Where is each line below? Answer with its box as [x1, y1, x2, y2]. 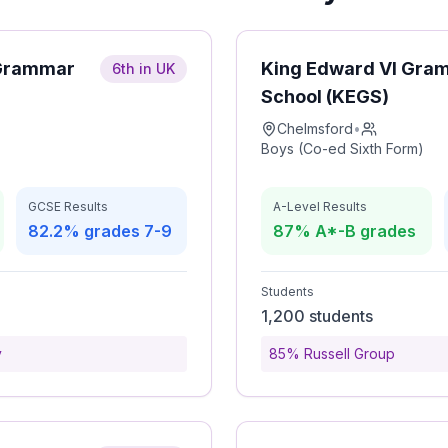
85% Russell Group [269, 345, 395, 362]
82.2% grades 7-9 [28, 221, 172, 241]
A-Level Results [273, 199, 367, 214]
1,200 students [261, 306, 373, 326]
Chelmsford [277, 120, 353, 137]
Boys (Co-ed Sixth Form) [261, 140, 424, 157]
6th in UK [112, 60, 175, 77]
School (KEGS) [261, 86, 389, 107]
